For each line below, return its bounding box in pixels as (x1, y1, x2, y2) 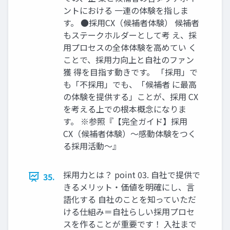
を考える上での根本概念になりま (63, 103, 186, 116)
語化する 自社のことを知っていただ (63, 193, 196, 206)
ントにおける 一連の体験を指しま (63, 4, 188, 17)
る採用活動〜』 (63, 140, 121, 152)
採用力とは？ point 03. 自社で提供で (63, 168, 200, 181)
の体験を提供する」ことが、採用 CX (63, 90, 198, 103)
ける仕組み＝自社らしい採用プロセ (63, 205, 195, 218)
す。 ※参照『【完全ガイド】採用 (63, 115, 187, 128)
